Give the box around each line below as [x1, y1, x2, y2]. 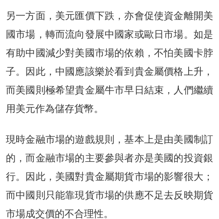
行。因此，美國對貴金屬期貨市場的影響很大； [6, 170, 213, 182]
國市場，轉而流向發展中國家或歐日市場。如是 [6, 28, 213, 40]
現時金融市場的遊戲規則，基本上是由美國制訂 [6, 133, 213, 145]
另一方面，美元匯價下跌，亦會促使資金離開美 [6, 9, 213, 22]
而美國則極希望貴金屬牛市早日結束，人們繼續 [6, 84, 213, 96]
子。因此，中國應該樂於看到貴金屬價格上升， [6, 65, 213, 77]
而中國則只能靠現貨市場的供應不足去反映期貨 [6, 189, 213, 201]
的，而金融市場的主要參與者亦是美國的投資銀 [6, 152, 213, 164]
